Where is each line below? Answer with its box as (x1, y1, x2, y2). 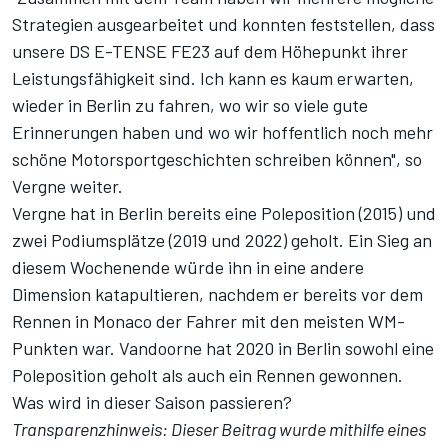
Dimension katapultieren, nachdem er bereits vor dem (12, 283, 423, 306)
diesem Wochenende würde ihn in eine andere (12, 256, 364, 279)
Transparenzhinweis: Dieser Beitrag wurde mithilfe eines (12, 418, 426, 441)
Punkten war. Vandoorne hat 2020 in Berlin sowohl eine (12, 337, 434, 360)
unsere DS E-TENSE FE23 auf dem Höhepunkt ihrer (12, 40, 408, 63)
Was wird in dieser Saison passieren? (12, 391, 292, 414)
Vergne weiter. (12, 175, 123, 198)
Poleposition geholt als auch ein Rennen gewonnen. (12, 364, 403, 387)
